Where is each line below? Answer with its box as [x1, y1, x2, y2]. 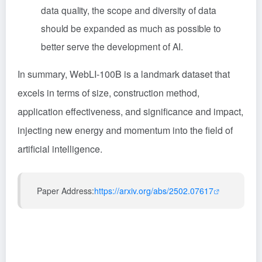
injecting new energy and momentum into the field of [18, 123, 233, 137]
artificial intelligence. [18, 142, 102, 156]
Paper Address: [37, 185, 94, 196]
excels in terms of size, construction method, [18, 86, 199, 99]
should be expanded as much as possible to [41, 22, 221, 35]
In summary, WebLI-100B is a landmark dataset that [18, 67, 230, 81]
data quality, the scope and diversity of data [41, 4, 216, 16]
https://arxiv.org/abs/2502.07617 [94, 185, 213, 196]
